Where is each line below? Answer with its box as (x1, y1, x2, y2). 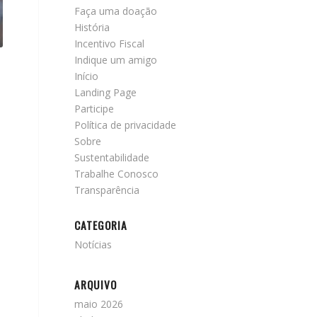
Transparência (74, 183, 140, 197)
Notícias (74, 238, 113, 251)
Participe (74, 102, 115, 115)
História (74, 21, 110, 34)
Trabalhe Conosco (74, 167, 159, 180)
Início (74, 69, 99, 83)
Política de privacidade (74, 118, 177, 132)
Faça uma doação (74, 4, 158, 18)
